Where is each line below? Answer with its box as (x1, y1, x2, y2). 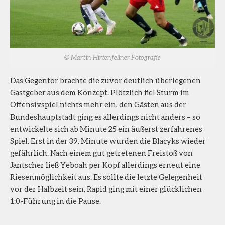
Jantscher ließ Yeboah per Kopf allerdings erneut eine (10, 160, 200, 170)
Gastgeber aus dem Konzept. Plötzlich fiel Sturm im (10, 88, 189, 97)
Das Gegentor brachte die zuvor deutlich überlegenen (10, 76, 201, 85)
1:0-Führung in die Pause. (10, 196, 101, 206)
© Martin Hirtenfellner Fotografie (64, 53, 161, 62)
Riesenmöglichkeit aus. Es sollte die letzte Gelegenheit (10, 172, 202, 182)
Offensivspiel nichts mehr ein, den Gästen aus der (10, 100, 186, 109)
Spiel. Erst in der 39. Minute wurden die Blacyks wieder (10, 136, 206, 146)
